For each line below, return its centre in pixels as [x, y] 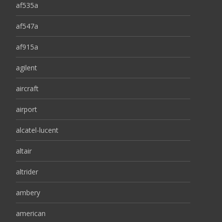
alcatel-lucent [37, 130]
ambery [28, 192]
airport [27, 109]
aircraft [27, 88]
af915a [27, 47]
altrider [27, 171]
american [31, 213]
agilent [27, 67]
